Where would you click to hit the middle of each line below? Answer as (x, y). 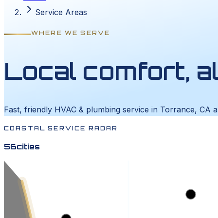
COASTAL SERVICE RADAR (61, 128)
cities (28, 146)
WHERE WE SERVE (71, 33)
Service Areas (61, 12)
